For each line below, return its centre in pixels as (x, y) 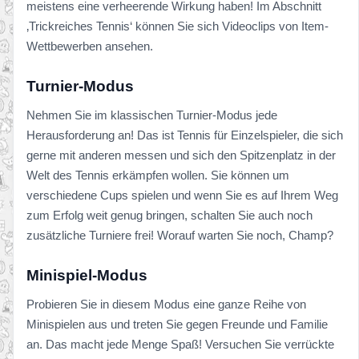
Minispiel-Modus (87, 275)
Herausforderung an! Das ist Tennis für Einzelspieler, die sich (185, 135)
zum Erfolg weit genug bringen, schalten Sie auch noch (169, 215)
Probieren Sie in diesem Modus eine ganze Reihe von (166, 304)
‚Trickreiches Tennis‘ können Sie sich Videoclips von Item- (177, 26)
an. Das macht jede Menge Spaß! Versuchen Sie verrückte (180, 344)
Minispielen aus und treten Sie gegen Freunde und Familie (177, 324)
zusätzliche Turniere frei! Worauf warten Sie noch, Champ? (180, 235)
